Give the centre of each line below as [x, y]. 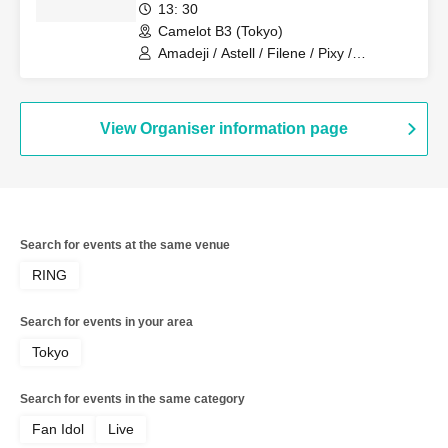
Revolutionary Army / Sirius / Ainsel [268, 71]
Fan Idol [58, 429]
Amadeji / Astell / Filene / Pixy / [255, 53]
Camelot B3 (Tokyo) [220, 31]
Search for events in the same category [132, 399]
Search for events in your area [106, 322]
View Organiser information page [224, 128]
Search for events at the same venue [125, 245]
